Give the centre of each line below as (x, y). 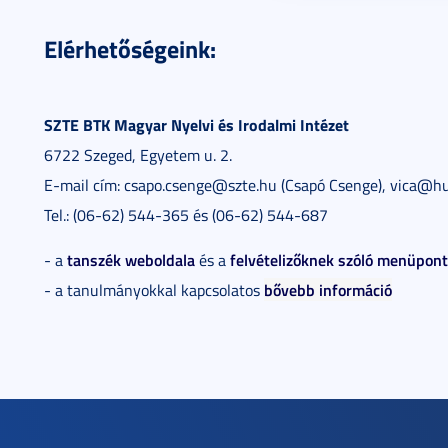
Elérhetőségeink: (130, 48)
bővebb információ (328, 289)
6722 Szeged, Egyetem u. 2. (138, 154)
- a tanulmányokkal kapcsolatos (154, 289)
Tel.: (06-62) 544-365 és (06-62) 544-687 (186, 214)
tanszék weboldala (131, 259)
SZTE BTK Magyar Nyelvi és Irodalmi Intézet (196, 124)
